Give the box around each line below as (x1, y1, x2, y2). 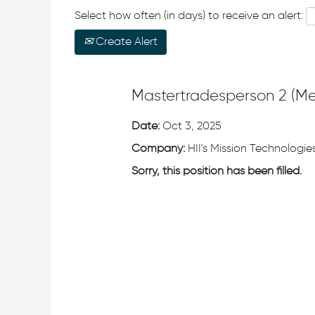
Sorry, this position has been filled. (131, 165, 302, 177)
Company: (131, 143, 188, 155)
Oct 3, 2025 (162, 120, 221, 132)
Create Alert (93, 36, 157, 48)
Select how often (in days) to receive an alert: (75, 10, 303, 22)
